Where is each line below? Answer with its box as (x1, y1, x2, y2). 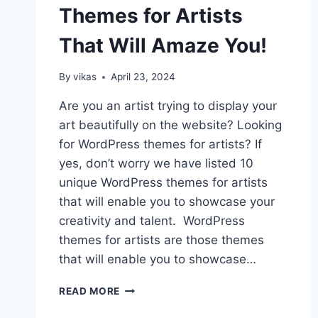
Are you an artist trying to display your (59, 99, 277, 114)
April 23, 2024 (111, 71, 176, 83)
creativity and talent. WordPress (59, 214, 245, 229)
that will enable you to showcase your (59, 194, 275, 209)
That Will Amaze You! (59, 33, 267, 57)
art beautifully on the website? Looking (59, 118, 282, 133)
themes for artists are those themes (59, 233, 264, 248)
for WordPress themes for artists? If (59, 137, 262, 152)
